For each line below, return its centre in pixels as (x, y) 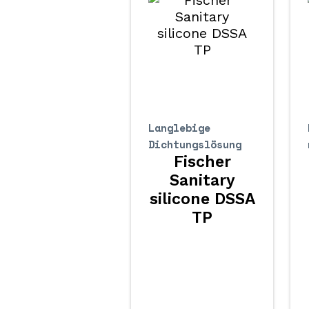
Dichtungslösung (195, 144)
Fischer (202, 162)
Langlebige (180, 128)
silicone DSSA (202, 199)
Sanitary (202, 180)
